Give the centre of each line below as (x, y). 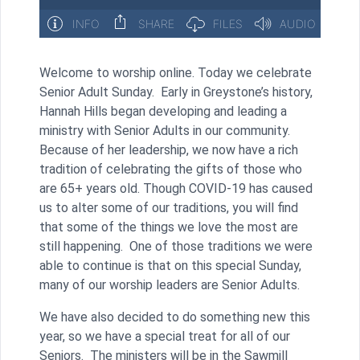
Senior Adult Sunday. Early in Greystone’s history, (176, 92)
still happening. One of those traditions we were (176, 247)
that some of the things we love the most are (169, 227)
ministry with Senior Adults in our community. (165, 131)
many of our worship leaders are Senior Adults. (173, 285)
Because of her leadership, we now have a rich (169, 150)
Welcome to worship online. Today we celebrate (176, 73)
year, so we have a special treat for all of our (165, 337)
